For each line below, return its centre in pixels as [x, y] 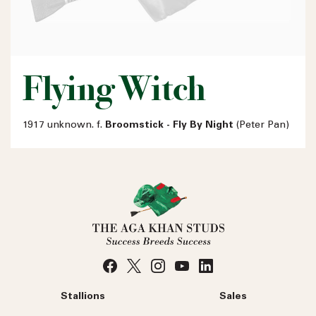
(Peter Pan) [261, 125]
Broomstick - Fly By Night [169, 125]
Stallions [83, 297]
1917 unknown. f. [64, 125]
